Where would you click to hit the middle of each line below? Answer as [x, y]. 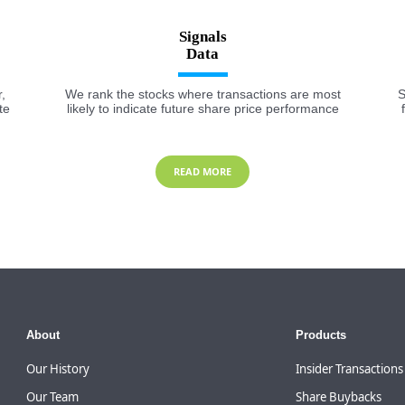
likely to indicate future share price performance [202, 109]
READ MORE [202, 172]
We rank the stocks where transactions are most [202, 94]
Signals [202, 37]
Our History [58, 368]
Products [321, 335]
